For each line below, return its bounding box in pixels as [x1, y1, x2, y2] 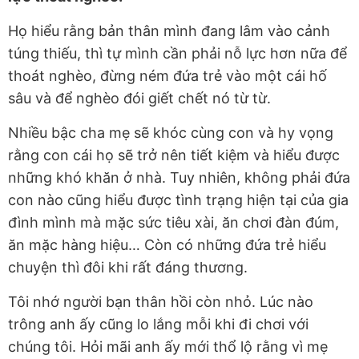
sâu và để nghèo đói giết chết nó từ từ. [8, 90, 271, 107]
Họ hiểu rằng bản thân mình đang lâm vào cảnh [8, 22, 330, 40]
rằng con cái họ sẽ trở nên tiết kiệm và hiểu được [8, 147, 340, 164]
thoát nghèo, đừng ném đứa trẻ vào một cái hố [8, 67, 327, 85]
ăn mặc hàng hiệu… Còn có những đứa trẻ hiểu [8, 236, 326, 254]
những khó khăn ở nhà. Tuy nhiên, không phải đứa [8, 169, 350, 187]
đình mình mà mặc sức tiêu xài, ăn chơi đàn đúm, [8, 214, 339, 232]
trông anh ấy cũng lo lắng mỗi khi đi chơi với [8, 316, 309, 333]
